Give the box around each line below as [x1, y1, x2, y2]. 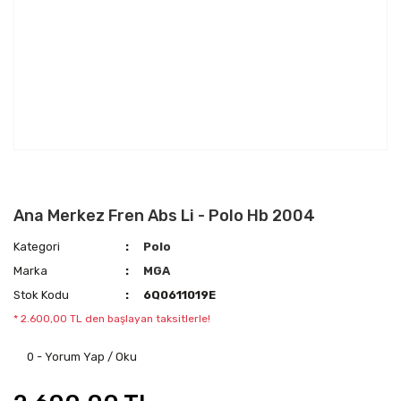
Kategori [13, 240, 60, 253]
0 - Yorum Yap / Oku [27, 350, 137, 363]
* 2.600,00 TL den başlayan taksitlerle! [13, 312, 210, 325]
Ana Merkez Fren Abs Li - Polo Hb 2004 [13, 206, 315, 226]
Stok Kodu [13, 288, 69, 302]
